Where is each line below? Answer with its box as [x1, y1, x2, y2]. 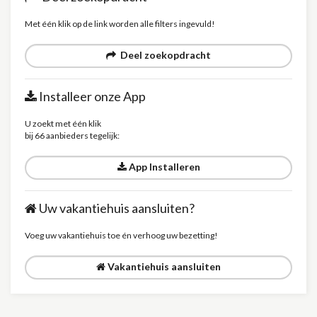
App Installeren [126, 161, 200, 173]
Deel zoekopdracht [116, 49, 211, 61]
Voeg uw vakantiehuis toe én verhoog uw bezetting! [25, 230, 218, 241]
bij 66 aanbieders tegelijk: [25, 130, 120, 141]
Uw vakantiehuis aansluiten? [37, 200, 195, 216]
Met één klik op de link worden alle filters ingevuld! [25, 18, 215, 29]
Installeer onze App [37, 88, 146, 104]
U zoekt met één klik [25, 118, 101, 129]
